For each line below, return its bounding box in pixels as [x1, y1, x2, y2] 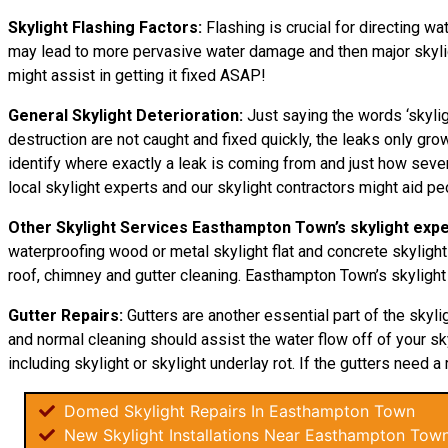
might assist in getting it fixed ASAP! [8, 66, 266, 85]
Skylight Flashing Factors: [8, 18, 202, 37]
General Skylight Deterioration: [8, 106, 243, 125]
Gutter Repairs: [8, 306, 123, 325]
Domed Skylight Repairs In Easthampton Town [59, 401, 415, 421]
